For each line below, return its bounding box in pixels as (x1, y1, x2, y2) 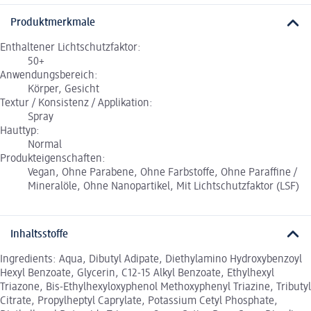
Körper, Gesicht (28, 84, 99, 96)
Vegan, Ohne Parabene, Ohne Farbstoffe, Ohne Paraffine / (28, 167, 297, 179)
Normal (28, 140, 62, 151)
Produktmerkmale (10, 17, 95, 29)
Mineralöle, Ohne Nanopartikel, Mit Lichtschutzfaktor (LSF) (28, 181, 299, 193)
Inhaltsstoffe (10, 228, 68, 240)
